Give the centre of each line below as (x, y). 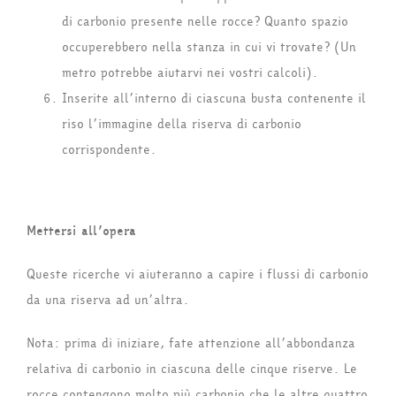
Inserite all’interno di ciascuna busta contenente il (214, 99)
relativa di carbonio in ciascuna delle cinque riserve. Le (192, 369)
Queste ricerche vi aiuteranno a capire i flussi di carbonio (198, 275)
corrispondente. (109, 150)
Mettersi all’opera (81, 232)
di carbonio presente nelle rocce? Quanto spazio (205, 22)
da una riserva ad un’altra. (108, 301)
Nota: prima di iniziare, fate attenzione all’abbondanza (191, 344)
